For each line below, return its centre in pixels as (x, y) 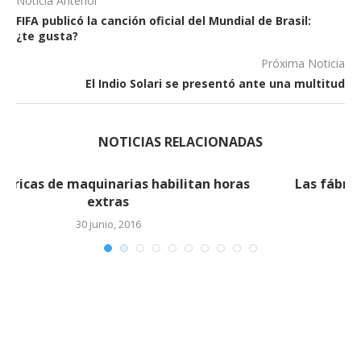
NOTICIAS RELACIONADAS (180, 141)
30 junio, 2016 (180, 224)
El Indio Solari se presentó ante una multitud (215, 83)
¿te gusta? (47, 35)
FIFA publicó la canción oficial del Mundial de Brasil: (164, 20)
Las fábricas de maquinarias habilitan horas (180, 183)
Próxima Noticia (303, 63)
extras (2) (180, 201)
